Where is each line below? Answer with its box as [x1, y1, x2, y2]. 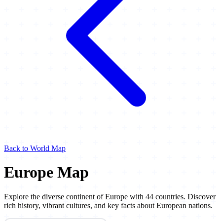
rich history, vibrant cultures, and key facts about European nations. [4, 201, 213, 210]
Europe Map [4, 163, 89, 182]
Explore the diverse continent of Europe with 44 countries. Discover [4, 192, 216, 201]
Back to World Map [4, 144, 66, 152]
